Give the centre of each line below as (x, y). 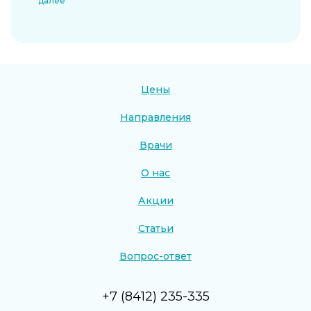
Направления (155, 117)
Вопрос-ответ (155, 256)
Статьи (155, 228)
